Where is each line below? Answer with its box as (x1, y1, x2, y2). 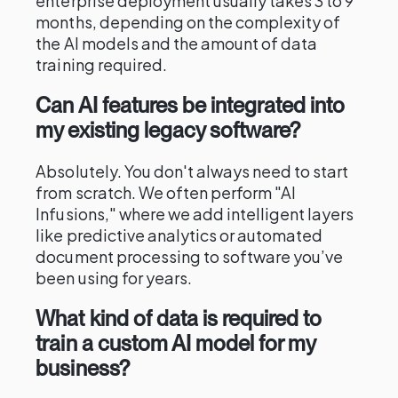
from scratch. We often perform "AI (36, 182, 297, 203)
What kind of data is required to (36, 306, 322, 331)
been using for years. (36, 267, 192, 288)
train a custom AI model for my (36, 330, 316, 356)
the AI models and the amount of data (36, 33, 318, 53)
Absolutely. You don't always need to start (36, 161, 349, 181)
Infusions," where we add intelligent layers (36, 203, 354, 224)
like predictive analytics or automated (36, 225, 323, 245)
